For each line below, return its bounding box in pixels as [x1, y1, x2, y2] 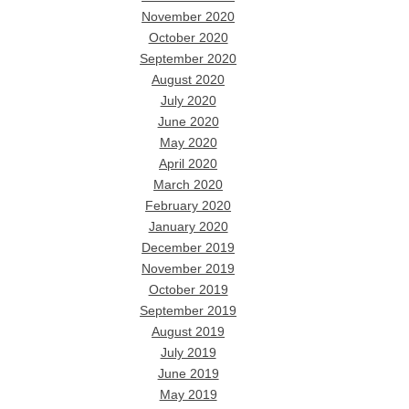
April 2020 [159, 157, 218, 172]
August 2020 [152, 73, 225, 88]
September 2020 [140, 52, 237, 67]
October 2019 [148, 283, 228, 298]
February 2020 [145, 199, 232, 214]
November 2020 [142, 10, 236, 25]
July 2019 [160, 346, 216, 361]
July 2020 [160, 94, 216, 109]
